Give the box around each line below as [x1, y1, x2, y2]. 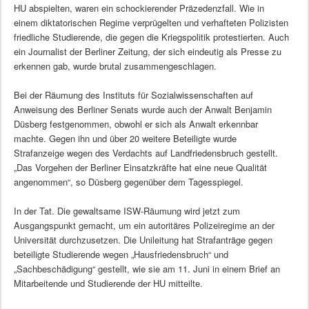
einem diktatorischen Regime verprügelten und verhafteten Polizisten [13, 16, 288, 30]
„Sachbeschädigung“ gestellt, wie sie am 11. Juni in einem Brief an [13, 262, 280, 276]
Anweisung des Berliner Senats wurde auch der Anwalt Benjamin [13, 103, 272, 117]
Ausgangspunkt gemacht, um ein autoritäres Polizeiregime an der [13, 219, 275, 232]
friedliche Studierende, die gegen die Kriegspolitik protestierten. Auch [13, 30, 289, 44]
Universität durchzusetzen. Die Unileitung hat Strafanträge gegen [13, 233, 272, 247]
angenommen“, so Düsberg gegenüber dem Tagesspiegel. [13, 175, 243, 189]
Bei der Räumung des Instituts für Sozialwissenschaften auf [13, 88, 253, 102]
